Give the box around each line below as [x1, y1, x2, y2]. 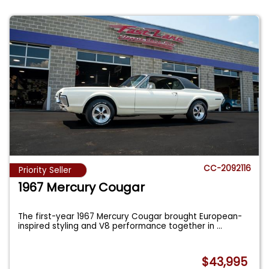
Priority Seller [19, 165, 71, 177]
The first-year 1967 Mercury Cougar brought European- [18, 211, 243, 223]
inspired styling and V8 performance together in [18, 220, 217, 232]
